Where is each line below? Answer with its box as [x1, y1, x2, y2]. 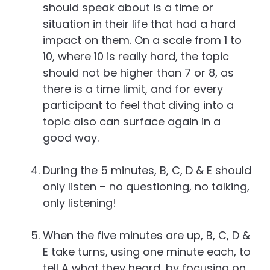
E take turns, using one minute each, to [43, 244, 251, 260]
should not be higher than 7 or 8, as [43, 65, 234, 81]
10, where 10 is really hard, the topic [43, 49, 229, 64]
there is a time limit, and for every [43, 81, 223, 97]
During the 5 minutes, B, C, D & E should [43, 163, 251, 178]
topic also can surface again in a [43, 114, 221, 130]
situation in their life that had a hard [43, 16, 236, 32]
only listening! [43, 195, 116, 211]
